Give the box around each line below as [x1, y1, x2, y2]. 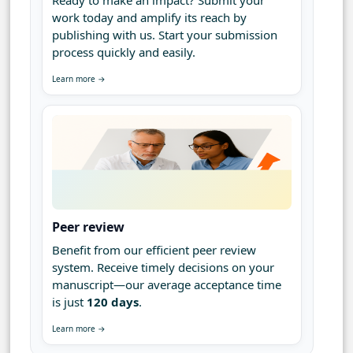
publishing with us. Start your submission [52, 27, 277, 43]
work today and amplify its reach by [52, 9, 247, 26]
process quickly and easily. [52, 44, 195, 61]
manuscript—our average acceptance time [52, 277, 281, 293]
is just [52, 294, 87, 310]
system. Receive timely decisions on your [52, 259, 274, 276]
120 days [87, 294, 139, 310]
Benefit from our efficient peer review [52, 242, 256, 258]
